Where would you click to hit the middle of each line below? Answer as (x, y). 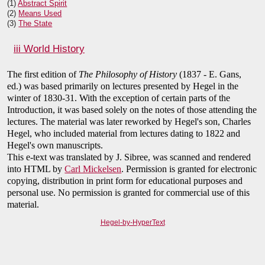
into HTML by (36, 169)
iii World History (49, 49)
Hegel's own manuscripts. (55, 146)
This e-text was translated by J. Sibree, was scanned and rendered (129, 157)
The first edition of (43, 75)
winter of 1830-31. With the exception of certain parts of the (119, 98)
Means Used (40, 14)
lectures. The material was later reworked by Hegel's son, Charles (129, 122)
